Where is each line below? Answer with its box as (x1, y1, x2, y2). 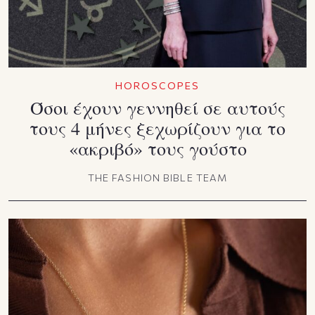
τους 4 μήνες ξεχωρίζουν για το (30, 116, 285, 141)
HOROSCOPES (115, 79, 200, 92)
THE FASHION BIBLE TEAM (87, 172, 228, 184)
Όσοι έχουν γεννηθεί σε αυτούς (30, 96, 285, 120)
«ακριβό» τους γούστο (68, 136, 247, 161)
